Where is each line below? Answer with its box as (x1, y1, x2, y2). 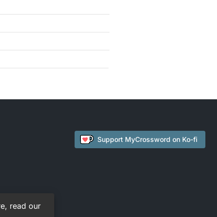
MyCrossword (125, 135, 170, 143)
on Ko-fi (170, 135, 198, 143)
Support (97, 135, 125, 143)
